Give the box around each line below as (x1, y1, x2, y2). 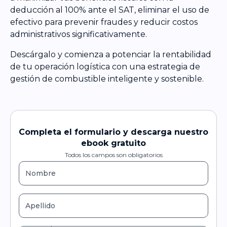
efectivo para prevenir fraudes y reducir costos (10, 17, 198, 27)
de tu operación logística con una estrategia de (10, 62, 200, 71)
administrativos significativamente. (10, 29, 147, 39)
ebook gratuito (81, 138, 146, 148)
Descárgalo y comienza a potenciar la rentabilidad (10, 50, 211, 59)
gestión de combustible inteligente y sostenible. (10, 74, 204, 84)
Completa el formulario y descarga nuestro (19, 127, 208, 137)
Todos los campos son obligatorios (64, 151, 163, 159)
